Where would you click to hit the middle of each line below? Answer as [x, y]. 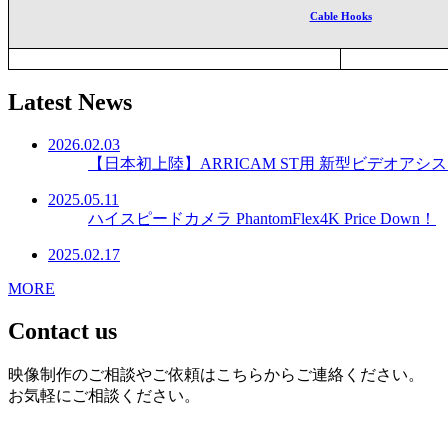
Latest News [70, 102]
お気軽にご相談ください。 [104, 396]
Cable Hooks [340, 15]
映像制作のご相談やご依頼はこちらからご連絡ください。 [216, 375]
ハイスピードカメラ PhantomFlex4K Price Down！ [262, 219]
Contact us [62, 331]
